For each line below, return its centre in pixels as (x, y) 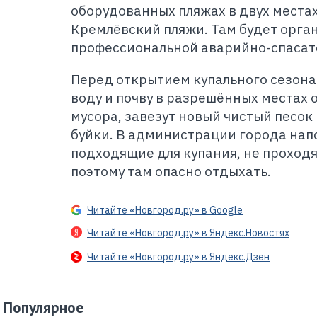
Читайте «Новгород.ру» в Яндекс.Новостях (188, 233)
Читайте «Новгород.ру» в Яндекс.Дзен (178, 257)
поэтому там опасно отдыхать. (171, 171)
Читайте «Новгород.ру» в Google (165, 210)
